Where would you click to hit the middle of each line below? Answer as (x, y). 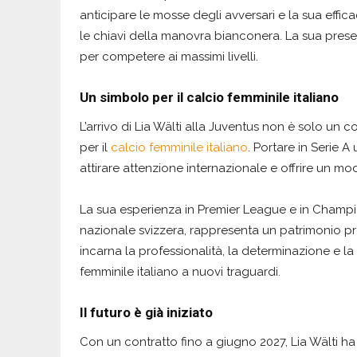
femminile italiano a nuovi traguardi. (180, 271)
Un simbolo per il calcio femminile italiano (209, 97)
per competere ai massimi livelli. (169, 56)
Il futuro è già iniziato (146, 312)
